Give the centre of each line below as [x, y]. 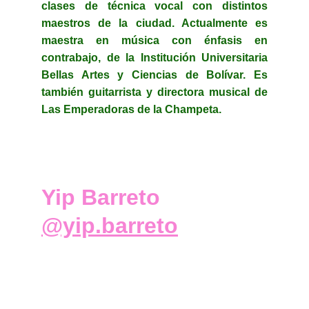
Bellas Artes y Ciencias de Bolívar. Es [154, 75]
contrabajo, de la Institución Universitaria [154, 58]
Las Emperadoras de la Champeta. [131, 109]
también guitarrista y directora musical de [154, 92]
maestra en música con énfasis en [154, 40]
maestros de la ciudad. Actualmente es [154, 23]
